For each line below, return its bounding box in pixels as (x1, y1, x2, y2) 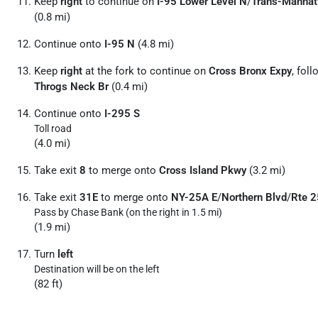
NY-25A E (171, 191, 217, 204)
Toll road (34, 123, 72, 134)
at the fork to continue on (82, 65, 209, 77)
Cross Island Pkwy (159, 164, 246, 177)
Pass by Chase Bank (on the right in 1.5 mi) (34, 207, 222, 218)
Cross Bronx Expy (209, 65, 292, 77)
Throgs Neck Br (34, 80, 109, 93)
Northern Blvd (221, 191, 287, 204)
